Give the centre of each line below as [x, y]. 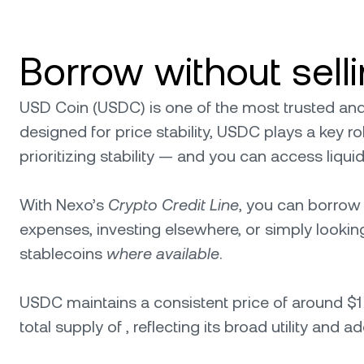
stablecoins [63, 253]
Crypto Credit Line [173, 205]
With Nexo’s [64, 205]
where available [163, 253]
